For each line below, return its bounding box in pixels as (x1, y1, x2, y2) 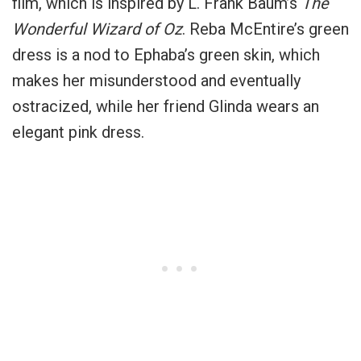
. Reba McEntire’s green (182, 19, 349, 39)
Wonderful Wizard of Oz (12, 19, 182, 39)
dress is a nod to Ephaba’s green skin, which (12, 44, 320, 64)
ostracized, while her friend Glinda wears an (12, 96, 319, 116)
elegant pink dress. (12, 122, 144, 142)
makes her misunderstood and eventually (12, 70, 301, 90)
